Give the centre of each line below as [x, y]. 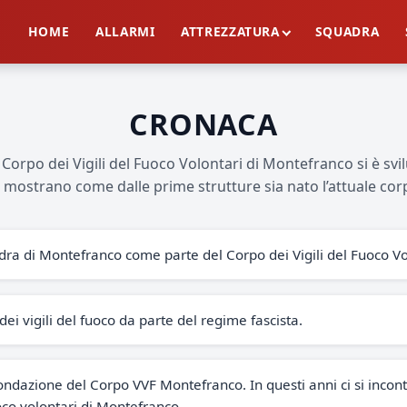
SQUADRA [347, 32]
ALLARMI [125, 32]
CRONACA [203, 124]
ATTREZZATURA [230, 32]
